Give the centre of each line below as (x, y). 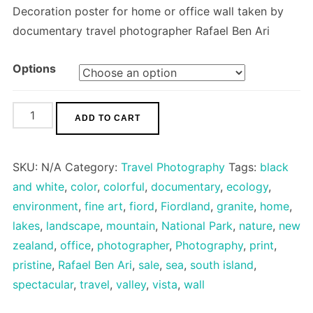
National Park (197, 225)
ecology (247, 186)
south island (221, 264)
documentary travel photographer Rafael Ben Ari (141, 30)
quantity (33, 150)
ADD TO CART (108, 118)
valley (131, 284)
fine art (103, 206)
